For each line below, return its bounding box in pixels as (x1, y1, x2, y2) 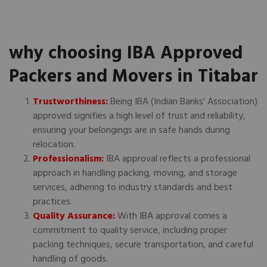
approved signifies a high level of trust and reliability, (33, 108, 246, 124)
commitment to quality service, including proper (33, 222, 227, 238)
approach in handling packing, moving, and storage (33, 165, 237, 181)
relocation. (33, 136, 75, 153)
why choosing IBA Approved (9, 39, 243, 68)
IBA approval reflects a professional (104, 151, 250, 167)
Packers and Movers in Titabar (9, 62, 258, 91)
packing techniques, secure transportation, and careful (33, 237, 253, 253)
